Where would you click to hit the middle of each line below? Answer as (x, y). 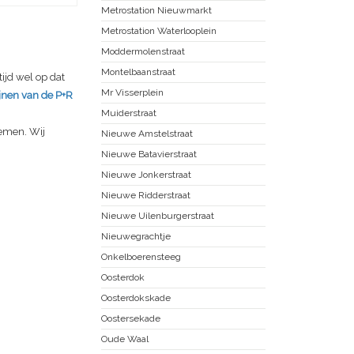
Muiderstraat (129, 113)
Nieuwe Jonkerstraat (146, 174)
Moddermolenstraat (143, 51)
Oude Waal (125, 339)
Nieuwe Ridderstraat (146, 195)
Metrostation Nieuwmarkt (156, 10)
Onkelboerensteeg (141, 256)
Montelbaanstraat (138, 72)
